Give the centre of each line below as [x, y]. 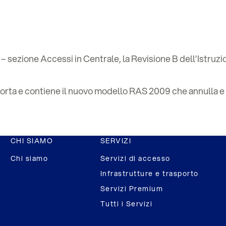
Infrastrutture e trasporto [149, 174]
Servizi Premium [132, 189]
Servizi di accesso [135, 158]
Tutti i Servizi [126, 204]
